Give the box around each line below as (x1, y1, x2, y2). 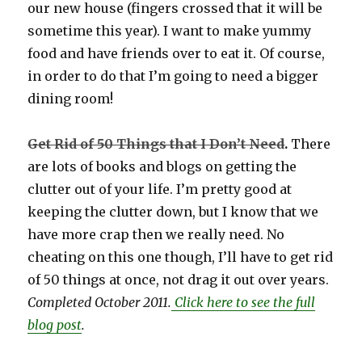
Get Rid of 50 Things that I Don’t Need (27, 136, 285, 153)
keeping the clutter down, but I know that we (27, 204, 319, 221)
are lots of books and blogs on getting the (27, 158, 297, 175)
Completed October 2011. (27, 294, 172, 311)
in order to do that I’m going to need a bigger (27, 68, 319, 85)
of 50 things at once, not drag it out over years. (27, 271, 330, 288)
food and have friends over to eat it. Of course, (27, 45, 326, 62)
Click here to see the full (171, 294, 316, 311)
